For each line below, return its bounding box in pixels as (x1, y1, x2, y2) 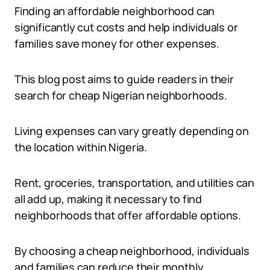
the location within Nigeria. (14, 140, 147, 154)
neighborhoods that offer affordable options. (14, 208, 242, 222)
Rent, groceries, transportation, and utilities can (14, 175, 255, 190)
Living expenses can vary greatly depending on (14, 124, 249, 138)
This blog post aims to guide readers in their (14, 72, 234, 86)
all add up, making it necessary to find (14, 192, 202, 206)
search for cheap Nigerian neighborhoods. (14, 88, 227, 102)
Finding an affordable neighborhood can (14, 4, 215, 18)
